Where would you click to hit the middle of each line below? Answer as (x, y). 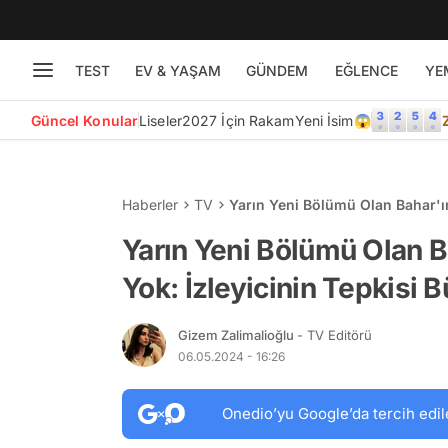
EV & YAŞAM (177, 70)
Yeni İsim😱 (332, 120)
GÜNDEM (276, 70)
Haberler (150, 204)
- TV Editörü (334, 334)
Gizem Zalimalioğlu (237, 334)
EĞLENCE (366, 70)
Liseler (160, 120)
